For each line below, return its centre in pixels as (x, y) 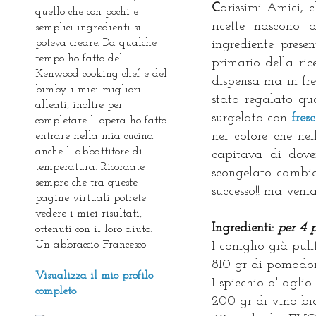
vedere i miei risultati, (89, 213)
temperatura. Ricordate (90, 167)
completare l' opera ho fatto (101, 120)
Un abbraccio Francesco (91, 244)
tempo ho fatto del (79, 58)
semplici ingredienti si (88, 27)
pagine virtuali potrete (91, 198)
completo (56, 291)
